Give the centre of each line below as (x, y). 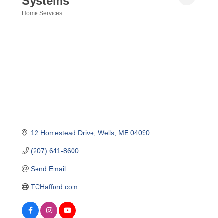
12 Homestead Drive (62, 133)
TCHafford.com (54, 187)
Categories (47, 24)
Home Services (42, 13)
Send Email (48, 169)
